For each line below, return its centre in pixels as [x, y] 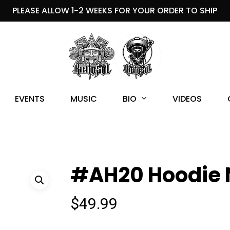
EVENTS [30, 99]
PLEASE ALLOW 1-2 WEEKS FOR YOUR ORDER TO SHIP [115, 11]
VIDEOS [187, 99]
